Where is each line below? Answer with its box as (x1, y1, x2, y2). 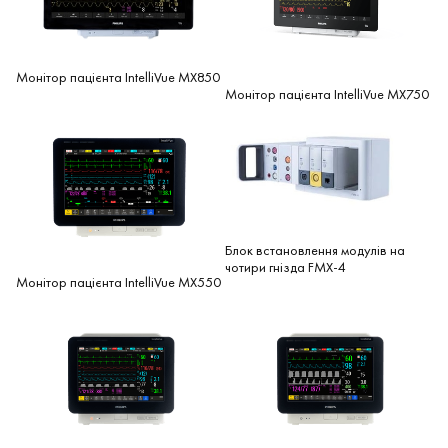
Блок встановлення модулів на (225, 241, 405, 260)
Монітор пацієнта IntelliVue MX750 (225, 84, 429, 103)
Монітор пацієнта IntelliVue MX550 (16, 273, 221, 292)
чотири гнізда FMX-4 (225, 258, 346, 277)
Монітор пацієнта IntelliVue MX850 (16, 67, 220, 86)
